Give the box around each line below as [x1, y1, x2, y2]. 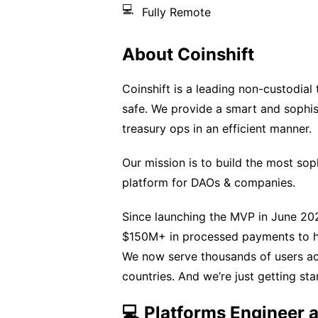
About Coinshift [122, 44, 254, 65]
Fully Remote [142, 5, 211, 19]
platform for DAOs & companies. [122, 175, 295, 190]
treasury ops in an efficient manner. [122, 121, 312, 136]
